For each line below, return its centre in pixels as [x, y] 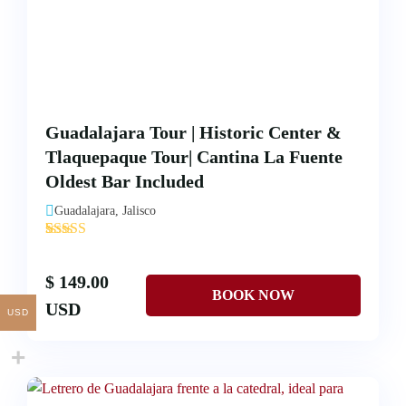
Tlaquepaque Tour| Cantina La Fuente [194, 157]
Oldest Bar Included [125, 182]
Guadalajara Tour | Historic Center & [193, 133]
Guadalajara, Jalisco [105, 211]
